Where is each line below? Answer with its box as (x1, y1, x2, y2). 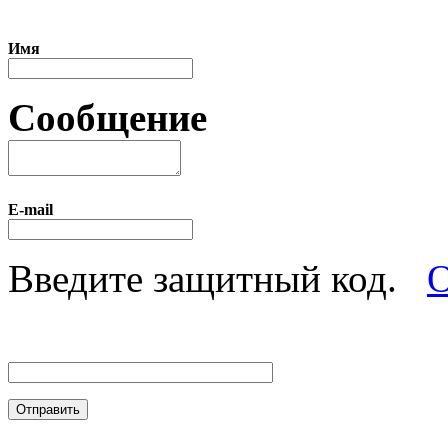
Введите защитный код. (8, 257, 397, 301)
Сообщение (8, 96, 207, 140)
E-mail (8, 201, 53, 219)
